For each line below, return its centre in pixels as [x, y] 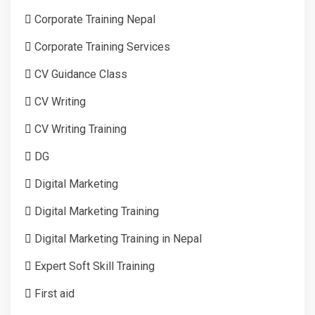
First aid [54, 293]
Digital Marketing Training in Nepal [118, 238]
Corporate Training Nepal [95, 19]
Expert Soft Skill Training [95, 266]
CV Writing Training [81, 129]
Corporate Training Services [102, 46]
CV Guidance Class [81, 74]
